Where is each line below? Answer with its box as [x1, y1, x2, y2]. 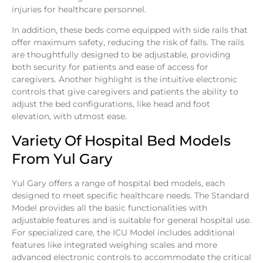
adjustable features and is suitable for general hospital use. [12, 214, 251, 225]
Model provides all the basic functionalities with [12, 202, 207, 213]
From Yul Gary [12, 150, 112, 167]
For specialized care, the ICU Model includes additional [12, 227, 235, 238]
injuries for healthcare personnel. [12, 4, 146, 15]
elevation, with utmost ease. [12, 111, 127, 122]
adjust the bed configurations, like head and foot [12, 99, 210, 110]
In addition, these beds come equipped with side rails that [12, 25, 248, 36]
